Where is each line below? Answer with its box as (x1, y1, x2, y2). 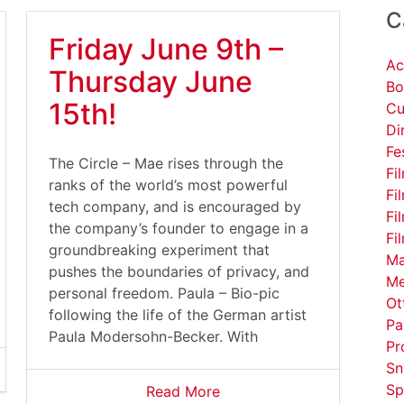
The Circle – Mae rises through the (49, 154, 283, 172)
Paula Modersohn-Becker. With (49, 327, 258, 345)
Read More (146, 382, 220, 400)
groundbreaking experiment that (49, 241, 270, 259)
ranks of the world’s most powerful (49, 176, 288, 194)
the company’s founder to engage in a (49, 219, 308, 237)
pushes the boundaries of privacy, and (49, 262, 309, 280)
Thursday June (49, 64, 252, 99)
